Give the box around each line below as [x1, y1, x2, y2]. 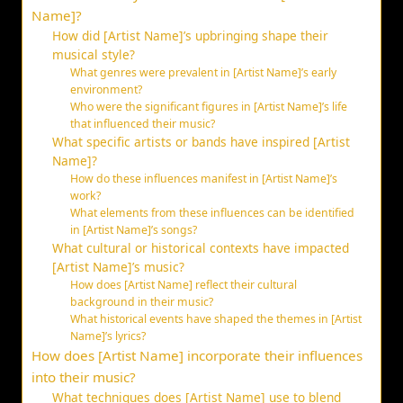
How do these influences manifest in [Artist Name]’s [70, 171, 338, 187]
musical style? [51, 46, 135, 64]
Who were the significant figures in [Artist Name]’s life [70, 99, 348, 115]
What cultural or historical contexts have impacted [51, 239, 349, 257]
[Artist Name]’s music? [51, 258, 184, 276]
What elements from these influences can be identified [70, 205, 355, 221]
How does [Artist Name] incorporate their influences [31, 346, 363, 365]
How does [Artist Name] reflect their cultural [70, 277, 298, 293]
